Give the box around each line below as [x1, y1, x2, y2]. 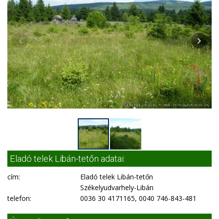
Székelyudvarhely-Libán [80, 183, 154, 192]
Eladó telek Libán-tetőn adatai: [10, 153, 125, 164]
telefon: [7, 194, 31, 203]
